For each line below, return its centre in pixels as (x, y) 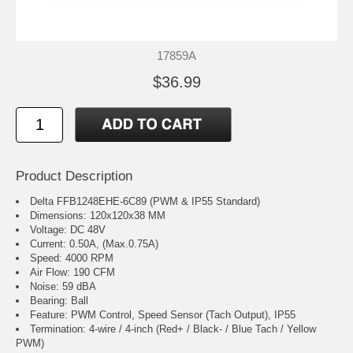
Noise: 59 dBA (63, 287)
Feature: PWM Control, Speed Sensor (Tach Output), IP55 (163, 315)
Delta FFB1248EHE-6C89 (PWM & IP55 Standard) (145, 202)
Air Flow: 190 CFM (72, 273)
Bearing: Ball (59, 301)
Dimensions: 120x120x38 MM (98, 216)
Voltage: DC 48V (68, 230)
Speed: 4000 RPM (72, 258)
